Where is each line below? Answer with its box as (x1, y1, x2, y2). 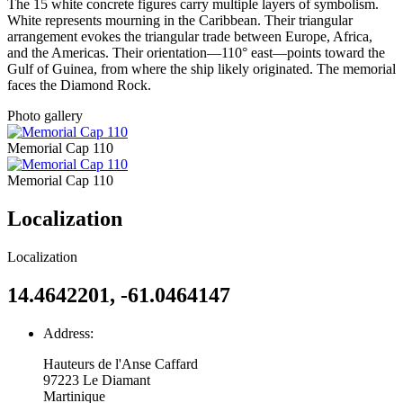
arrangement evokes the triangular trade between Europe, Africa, (7, 29, 372, 45)
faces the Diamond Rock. (7, 77, 151, 94)
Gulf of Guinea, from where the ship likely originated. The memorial (7, 61, 396, 77)
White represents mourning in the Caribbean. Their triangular (7, 13, 353, 29)
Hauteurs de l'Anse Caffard (43, 355, 198, 372)
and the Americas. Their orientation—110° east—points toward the (7, 45, 385, 61)
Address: (43, 325, 94, 341)
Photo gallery (7, 108, 83, 124)
